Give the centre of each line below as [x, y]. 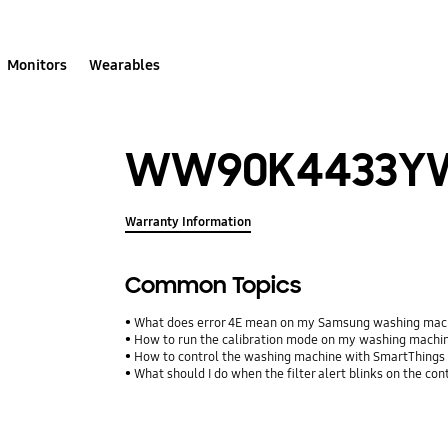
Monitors [37, 64]
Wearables [125, 64]
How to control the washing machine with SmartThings [290, 356]
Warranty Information [188, 221]
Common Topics [213, 285]
